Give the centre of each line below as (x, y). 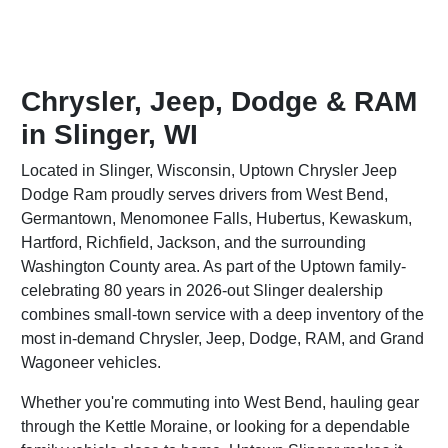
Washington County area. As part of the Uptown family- (214, 266)
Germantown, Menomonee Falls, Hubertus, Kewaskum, (217, 218)
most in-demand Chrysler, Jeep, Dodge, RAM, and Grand (223, 338)
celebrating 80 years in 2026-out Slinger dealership (202, 290)
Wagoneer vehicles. (91, 362)
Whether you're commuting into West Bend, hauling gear (220, 402)
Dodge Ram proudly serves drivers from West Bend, (205, 194)
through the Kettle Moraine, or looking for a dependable (216, 426)
